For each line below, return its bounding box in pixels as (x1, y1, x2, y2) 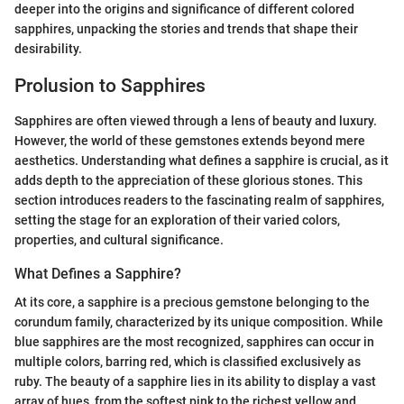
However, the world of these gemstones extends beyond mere (14, 133, 365, 148)
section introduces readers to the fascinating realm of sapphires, (14, 192, 384, 207)
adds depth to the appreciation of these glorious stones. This (14, 172, 363, 188)
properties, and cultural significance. (14, 232, 224, 247)
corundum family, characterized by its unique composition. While (14, 314, 383, 329)
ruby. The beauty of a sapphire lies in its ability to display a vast (14, 373, 376, 389)
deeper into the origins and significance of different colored (14, 2, 354, 17)
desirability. (14, 41, 82, 57)
